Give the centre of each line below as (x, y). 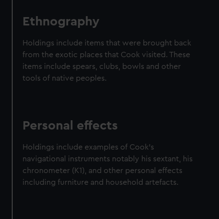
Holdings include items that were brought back (107, 43)
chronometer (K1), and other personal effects (103, 171)
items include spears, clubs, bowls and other (102, 67)
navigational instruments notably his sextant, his (108, 159)
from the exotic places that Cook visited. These (107, 55)
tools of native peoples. (65, 78)
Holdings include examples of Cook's (88, 147)
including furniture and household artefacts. (101, 183)
